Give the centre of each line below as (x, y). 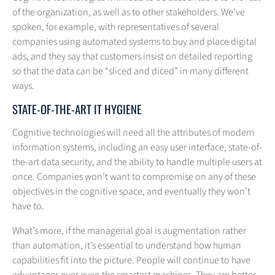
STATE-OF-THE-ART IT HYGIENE (77, 109)
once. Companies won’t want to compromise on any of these (134, 177)
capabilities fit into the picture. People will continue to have (131, 261)
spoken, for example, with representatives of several (116, 27)
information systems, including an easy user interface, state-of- (137, 148)
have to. (28, 207)
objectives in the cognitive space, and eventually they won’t (131, 192)
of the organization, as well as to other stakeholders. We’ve (129, 13)
